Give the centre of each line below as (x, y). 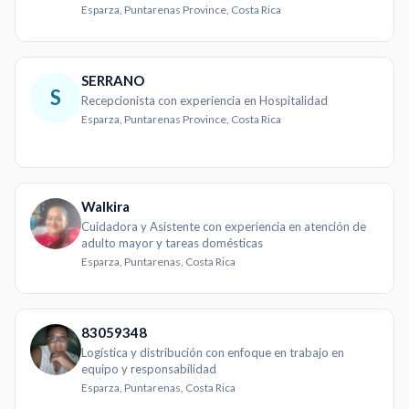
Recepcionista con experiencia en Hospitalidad (204, 100)
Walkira (105, 206)
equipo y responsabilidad (149, 368)
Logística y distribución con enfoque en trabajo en (213, 352)
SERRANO (113, 80)
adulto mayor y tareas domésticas (172, 242)
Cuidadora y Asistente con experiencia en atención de (224, 226)
